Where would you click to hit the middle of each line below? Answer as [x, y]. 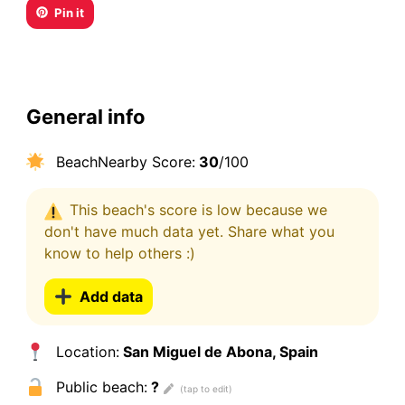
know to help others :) [119, 253]
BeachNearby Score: [123, 161]
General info [85, 117]
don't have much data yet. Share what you [189, 231]
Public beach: [99, 387]
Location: [85, 352]
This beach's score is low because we [198, 209]
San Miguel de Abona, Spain [218, 352]
